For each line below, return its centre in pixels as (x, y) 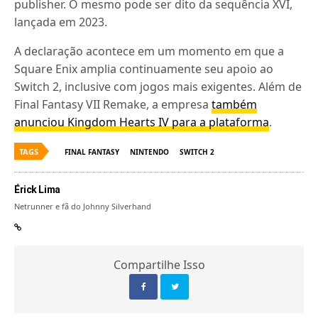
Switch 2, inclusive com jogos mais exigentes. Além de (158, 87)
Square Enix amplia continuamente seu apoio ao (144, 69)
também (235, 104)
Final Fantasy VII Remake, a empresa (113, 104)
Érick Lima (37, 190)
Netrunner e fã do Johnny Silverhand (83, 206)
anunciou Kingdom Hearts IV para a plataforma (142, 122)
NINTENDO (149, 152)
